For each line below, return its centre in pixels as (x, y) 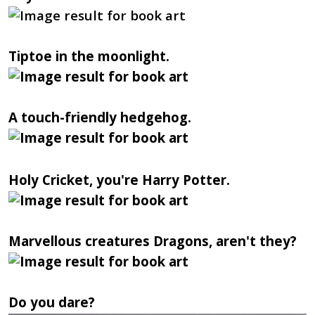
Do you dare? (53, 302)
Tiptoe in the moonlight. (90, 56)
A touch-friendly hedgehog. (101, 117)
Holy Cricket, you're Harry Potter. (121, 179)
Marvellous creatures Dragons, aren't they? (154, 240)
